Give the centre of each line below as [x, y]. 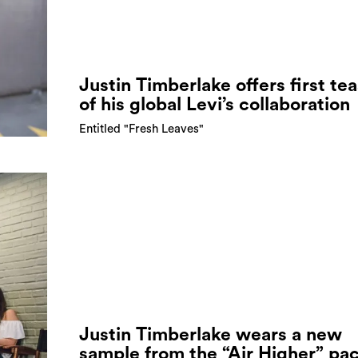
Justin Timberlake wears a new [211, 334]
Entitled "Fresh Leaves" [141, 129]
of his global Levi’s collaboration [215, 104]
